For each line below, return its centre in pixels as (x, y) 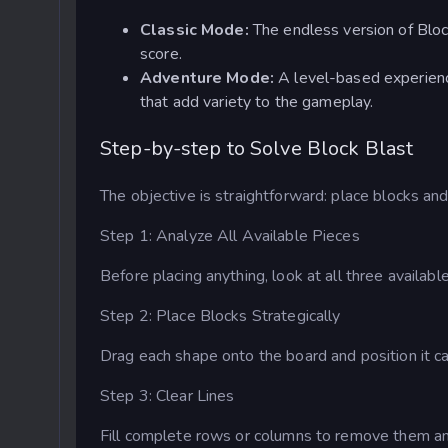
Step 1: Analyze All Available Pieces (230, 236)
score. (161, 54)
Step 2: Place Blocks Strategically (220, 316)
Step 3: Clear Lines (167, 396)
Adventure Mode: (209, 78)
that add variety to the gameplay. (257, 102)
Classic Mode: (196, 30)
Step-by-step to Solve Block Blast (257, 149)
